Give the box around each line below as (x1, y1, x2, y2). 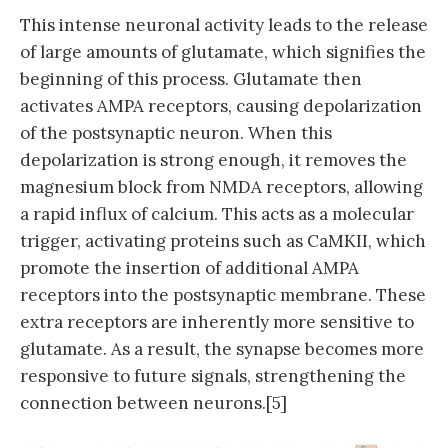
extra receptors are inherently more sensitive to (20, 310, 414, 333)
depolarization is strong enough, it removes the (20, 148, 407, 171)
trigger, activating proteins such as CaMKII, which (20, 229, 426, 252)
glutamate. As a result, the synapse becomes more (20, 337, 424, 360)
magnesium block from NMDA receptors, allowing (20, 175, 423, 198)
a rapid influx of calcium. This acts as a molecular (20, 202, 414, 225)
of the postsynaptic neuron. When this (20, 121, 332, 144)
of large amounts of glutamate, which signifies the (20, 40, 426, 63)
